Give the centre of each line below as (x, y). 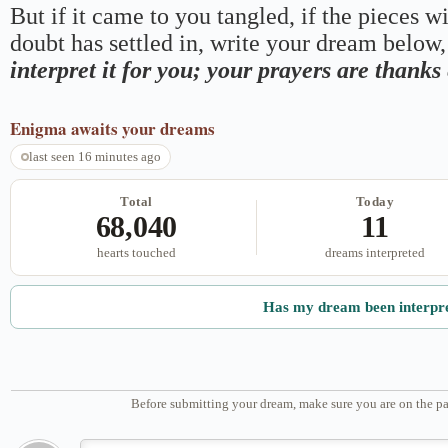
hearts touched (136, 253)
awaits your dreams (143, 128)
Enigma (38, 128)
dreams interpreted (375, 253)
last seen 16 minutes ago (94, 157)
